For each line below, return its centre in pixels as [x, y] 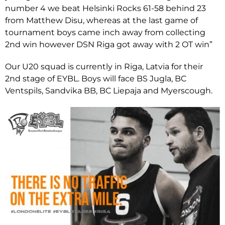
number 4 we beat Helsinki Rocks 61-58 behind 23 [105, 8]
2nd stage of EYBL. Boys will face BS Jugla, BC [96, 78]
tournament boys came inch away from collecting [105, 32]
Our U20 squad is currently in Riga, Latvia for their [104, 66]
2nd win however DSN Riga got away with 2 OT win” [109, 44]
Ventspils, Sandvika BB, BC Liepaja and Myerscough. [109, 90]
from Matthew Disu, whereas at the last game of [101, 20]
